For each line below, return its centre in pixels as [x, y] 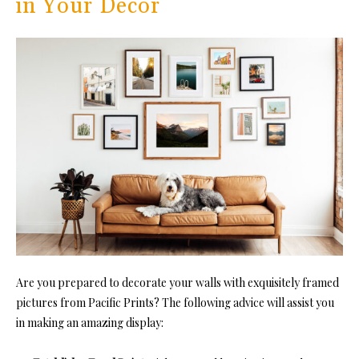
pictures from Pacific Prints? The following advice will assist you [175, 303]
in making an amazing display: [90, 323]
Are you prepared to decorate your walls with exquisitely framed [177, 283]
